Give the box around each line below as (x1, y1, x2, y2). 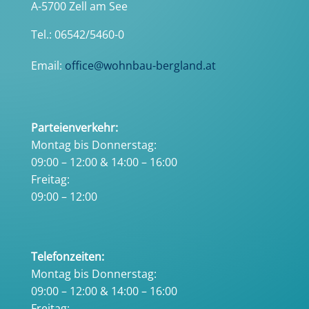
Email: (30, 58, 65, 74)
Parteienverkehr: (30, 120, 118, 136)
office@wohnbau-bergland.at (64, 58, 216, 74)
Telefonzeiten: (30, 249, 107, 265)
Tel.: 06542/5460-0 (30, 27, 124, 43)
